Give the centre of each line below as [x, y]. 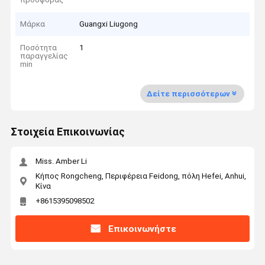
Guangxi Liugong [109, 24]
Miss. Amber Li [61, 161]
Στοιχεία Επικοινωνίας [67, 132]
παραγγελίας [44, 56]
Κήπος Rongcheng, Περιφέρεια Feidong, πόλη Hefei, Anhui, [140, 176]
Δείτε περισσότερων [188, 93]
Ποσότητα [39, 48]
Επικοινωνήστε [143, 229]
